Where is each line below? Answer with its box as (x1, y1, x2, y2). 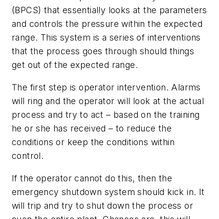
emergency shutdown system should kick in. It (12, 186, 205, 197)
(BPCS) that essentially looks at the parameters (12, 5, 207, 16)
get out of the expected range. (12, 60, 138, 70)
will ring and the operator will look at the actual (12, 95, 204, 106)
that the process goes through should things (12, 46, 195, 57)
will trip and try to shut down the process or (12, 200, 193, 211)
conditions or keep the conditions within (12, 136, 175, 147)
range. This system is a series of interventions (12, 32, 201, 43)
